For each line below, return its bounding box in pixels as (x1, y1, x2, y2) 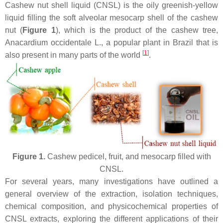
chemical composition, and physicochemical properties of (5, 202, 218, 211)
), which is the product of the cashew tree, (55, 26, 219, 34)
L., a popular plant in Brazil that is (91, 38, 219, 47)
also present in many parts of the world (5, 51, 142, 59)
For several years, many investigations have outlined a (5, 177, 218, 186)
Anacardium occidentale (5, 38, 92, 47)
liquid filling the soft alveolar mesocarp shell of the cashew (5, 13, 218, 22)
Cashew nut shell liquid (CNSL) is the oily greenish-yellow (5, 1, 218, 9)
